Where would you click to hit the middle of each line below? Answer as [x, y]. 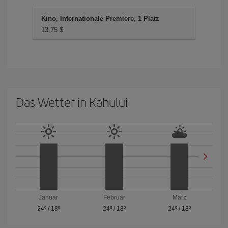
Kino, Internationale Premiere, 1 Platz [100, 19]
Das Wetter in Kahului [72, 102]
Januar [49, 197]
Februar [114, 197]
